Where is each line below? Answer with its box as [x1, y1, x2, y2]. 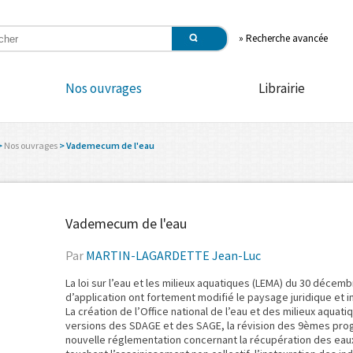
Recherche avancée [246, 32, 328, 45]
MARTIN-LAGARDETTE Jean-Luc [86, 247, 261, 263]
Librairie [258, 80, 305, 97]
